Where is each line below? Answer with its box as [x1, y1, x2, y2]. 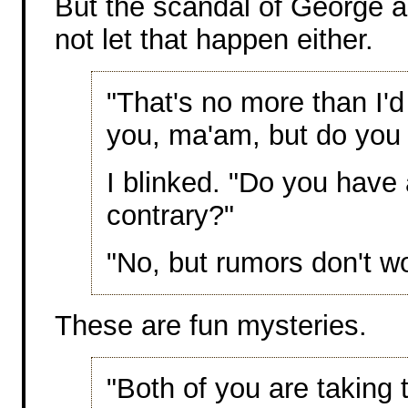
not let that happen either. [55, 23, 373, 56]
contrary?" [107, 199, 234, 231]
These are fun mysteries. [55, 309, 367, 342]
